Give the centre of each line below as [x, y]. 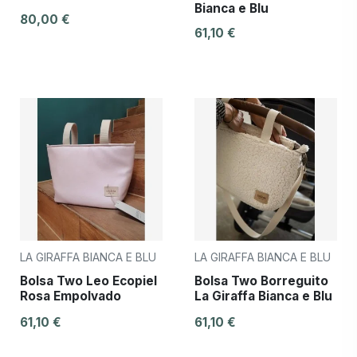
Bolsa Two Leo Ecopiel [88, 280]
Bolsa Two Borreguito [261, 280]
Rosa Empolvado [71, 296]
